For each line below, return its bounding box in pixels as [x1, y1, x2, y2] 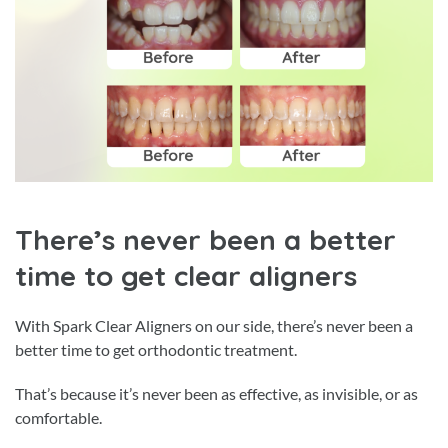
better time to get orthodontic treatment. [15, 339, 297, 359]
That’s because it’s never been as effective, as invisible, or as [15, 383, 418, 403]
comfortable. [15, 407, 102, 427]
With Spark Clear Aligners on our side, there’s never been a [15, 315, 413, 335]
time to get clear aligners [15, 257, 357, 293]
